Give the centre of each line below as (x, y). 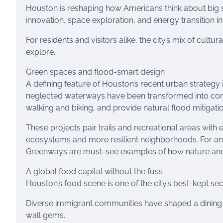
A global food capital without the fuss (94, 171)
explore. (41, 52)
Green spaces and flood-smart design (95, 72)
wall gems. (46, 215)
